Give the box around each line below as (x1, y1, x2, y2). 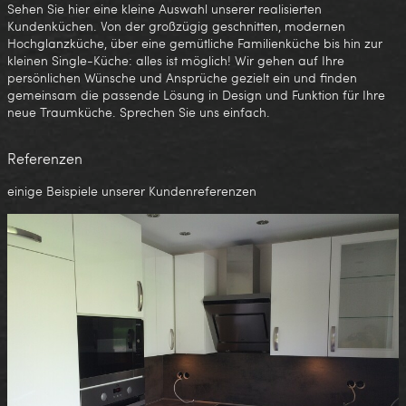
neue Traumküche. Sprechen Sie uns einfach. (7, 102, 270, 121)
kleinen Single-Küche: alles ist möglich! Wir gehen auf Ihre (7, 51, 344, 69)
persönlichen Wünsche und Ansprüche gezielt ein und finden (7, 68, 357, 86)
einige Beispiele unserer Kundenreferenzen (7, 181, 256, 199)
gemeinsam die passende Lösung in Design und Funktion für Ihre (7, 85, 385, 103)
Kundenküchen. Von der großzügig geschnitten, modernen (7, 16, 345, 34)
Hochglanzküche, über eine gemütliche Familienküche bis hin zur (7, 34, 382, 52)
